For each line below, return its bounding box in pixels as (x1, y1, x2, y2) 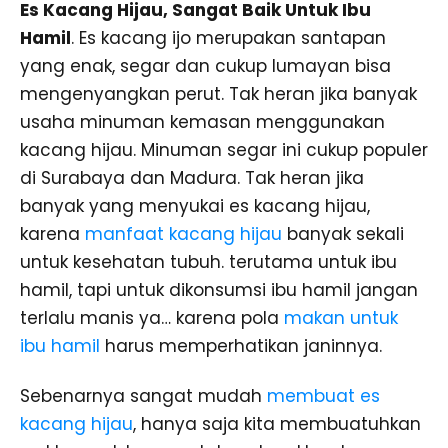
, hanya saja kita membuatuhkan (133, 412, 421, 437)
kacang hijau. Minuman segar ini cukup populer (20, 137, 428, 162)
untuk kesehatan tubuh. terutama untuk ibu (20, 249, 397, 274)
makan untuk (284, 305, 398, 330)
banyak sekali (282, 221, 404, 246)
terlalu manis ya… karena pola (20, 305, 284, 330)
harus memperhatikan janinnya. (100, 333, 382, 358)
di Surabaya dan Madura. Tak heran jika (20, 165, 364, 190)
